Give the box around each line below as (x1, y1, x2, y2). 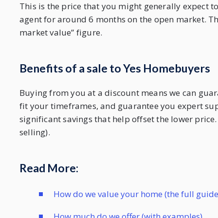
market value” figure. (19, 26, 103, 38)
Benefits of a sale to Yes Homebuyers (19, 61, 210, 75)
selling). (19, 126, 50, 138)
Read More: (19, 161, 78, 175)
